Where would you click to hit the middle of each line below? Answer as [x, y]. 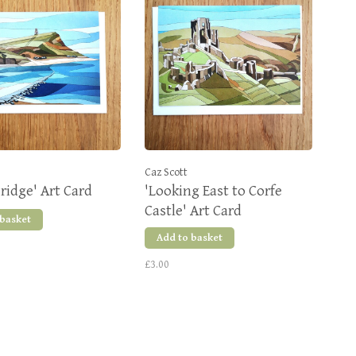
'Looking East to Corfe [213, 191]
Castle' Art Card [193, 211]
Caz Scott [166, 172]
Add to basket [190, 238]
